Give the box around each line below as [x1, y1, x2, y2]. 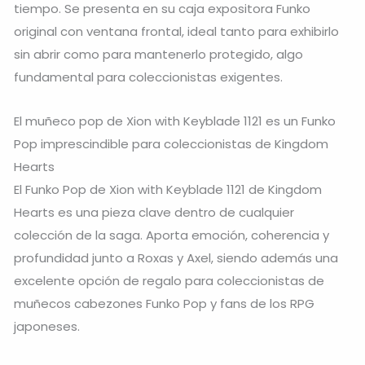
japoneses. [14, 318, 80, 336]
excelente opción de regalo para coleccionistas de [14, 272, 324, 290]
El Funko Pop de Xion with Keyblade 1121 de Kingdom [14, 181, 322, 199]
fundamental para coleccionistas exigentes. [14, 68, 283, 86]
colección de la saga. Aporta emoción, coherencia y [14, 226, 329, 244]
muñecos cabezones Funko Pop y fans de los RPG [14, 295, 314, 313]
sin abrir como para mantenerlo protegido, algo [14, 45, 303, 63]
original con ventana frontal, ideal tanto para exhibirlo [14, 22, 339, 40]
